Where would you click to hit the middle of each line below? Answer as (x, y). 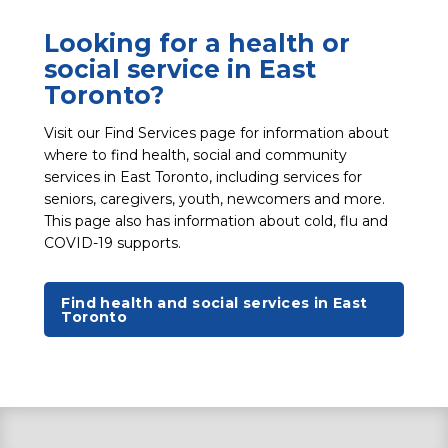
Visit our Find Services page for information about (217, 133)
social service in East (180, 69)
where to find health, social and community (196, 155)
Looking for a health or (197, 43)
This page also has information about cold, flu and (216, 221)
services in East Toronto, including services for (203, 177)
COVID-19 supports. (113, 243)
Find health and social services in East (214, 302)
